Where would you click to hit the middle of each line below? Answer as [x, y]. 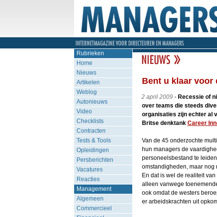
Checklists [90, 121]
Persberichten [95, 160]
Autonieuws [92, 102]
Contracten [91, 131]
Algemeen [90, 199]
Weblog [86, 92]
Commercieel [94, 208]
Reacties [88, 179]
